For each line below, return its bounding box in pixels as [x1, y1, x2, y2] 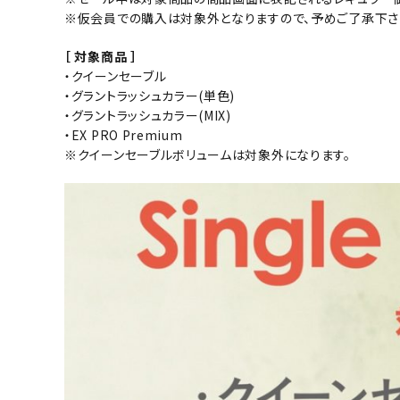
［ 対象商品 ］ [64, 47, 137, 65]
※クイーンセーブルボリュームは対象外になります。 [64, 146, 351, 163]
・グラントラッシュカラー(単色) [64, 87, 236, 104]
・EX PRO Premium [64, 126, 183, 144]
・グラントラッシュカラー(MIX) [64, 106, 231, 124]
